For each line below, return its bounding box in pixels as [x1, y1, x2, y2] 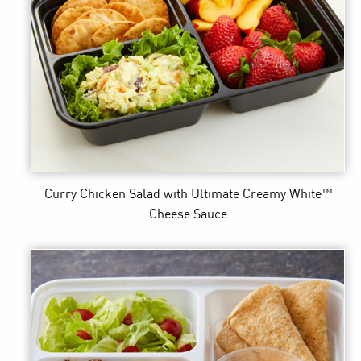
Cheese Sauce [148, 207, 227, 222]
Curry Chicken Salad [44, 187, 160, 201]
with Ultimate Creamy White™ [163, 187, 332, 201]
